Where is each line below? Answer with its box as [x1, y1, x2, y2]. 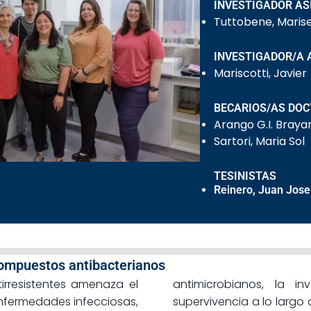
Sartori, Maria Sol [214, 133, 305, 150]
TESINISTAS [214, 169, 277, 183]
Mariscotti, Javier [214, 65, 308, 82]
